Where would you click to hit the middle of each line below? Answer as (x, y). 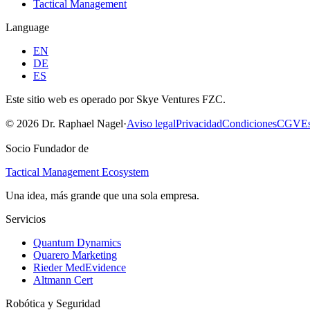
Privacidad (199, 123)
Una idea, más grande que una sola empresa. (102, 195)
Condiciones (249, 123)
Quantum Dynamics (77, 242)
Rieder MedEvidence (80, 267)
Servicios (26, 219)
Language (27, 27)
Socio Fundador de (47, 148)
